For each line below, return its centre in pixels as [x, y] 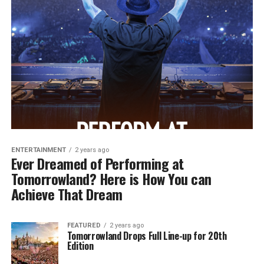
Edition [80, 245]
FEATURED [84, 225]
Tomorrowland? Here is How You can [111, 178]
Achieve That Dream [67, 194]
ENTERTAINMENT [38, 150]
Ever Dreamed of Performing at [97, 163]
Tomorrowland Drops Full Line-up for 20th [147, 235]
